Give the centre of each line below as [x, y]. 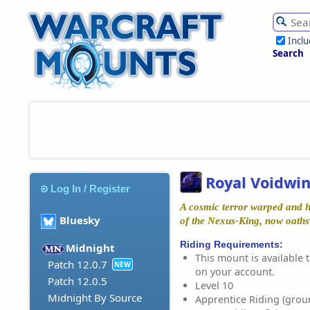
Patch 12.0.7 [77, 265]
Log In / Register [91, 188]
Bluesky [80, 220]
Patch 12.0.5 [77, 281]
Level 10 [214, 285]
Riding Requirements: [231, 244]
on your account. [235, 271]
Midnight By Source [95, 298]
